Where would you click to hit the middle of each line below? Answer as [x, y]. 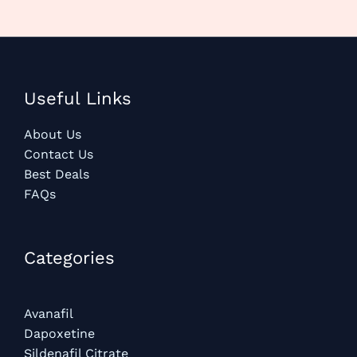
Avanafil [49, 313]
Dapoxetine [59, 333]
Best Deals [57, 174]
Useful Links [78, 99]
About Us [53, 134]
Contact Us [59, 154]
